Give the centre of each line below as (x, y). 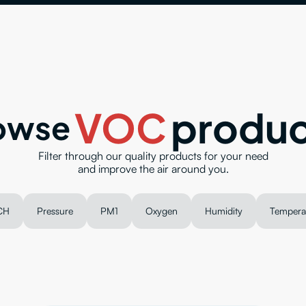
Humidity (223, 211)
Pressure (55, 211)
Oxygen (161, 211)
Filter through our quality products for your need (153, 156)
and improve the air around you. (153, 169)
